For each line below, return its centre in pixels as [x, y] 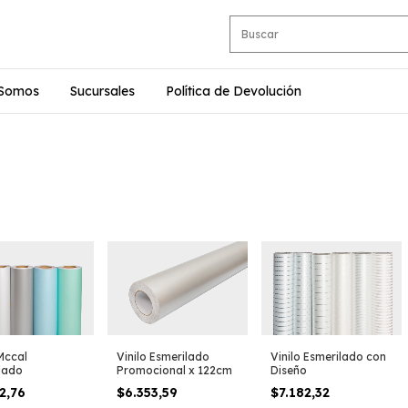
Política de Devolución [234, 91]
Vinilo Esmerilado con [328, 356]
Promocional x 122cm [174, 370]
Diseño [289, 370]
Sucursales [102, 91]
